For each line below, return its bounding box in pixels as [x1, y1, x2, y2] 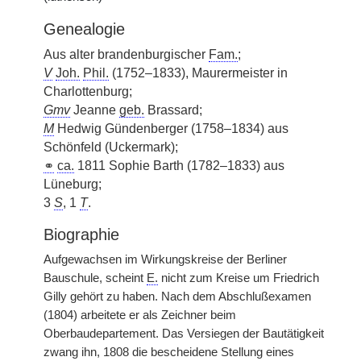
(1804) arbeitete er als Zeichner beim [44, 309, 236, 322]
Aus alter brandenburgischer [44, 48, 209, 61]
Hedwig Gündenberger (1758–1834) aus [54, 122, 288, 135]
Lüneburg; [44, 177, 102, 191]
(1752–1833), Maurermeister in [109, 66, 288, 80]
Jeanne [70, 103, 119, 117]
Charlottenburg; [44, 85, 132, 98]
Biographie [44, 226, 119, 243]
